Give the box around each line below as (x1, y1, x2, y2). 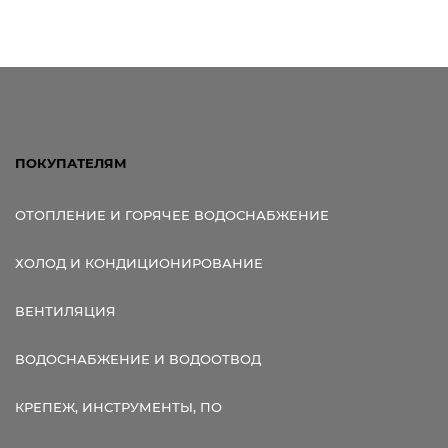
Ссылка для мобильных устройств (48, 73, 224, 86)
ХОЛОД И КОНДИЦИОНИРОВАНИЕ (15, 254, 263, 271)
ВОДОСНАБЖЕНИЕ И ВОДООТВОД (15, 350, 261, 367)
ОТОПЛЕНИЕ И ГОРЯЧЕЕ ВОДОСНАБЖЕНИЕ (15, 206, 329, 223)
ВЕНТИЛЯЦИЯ (15, 302, 116, 319)
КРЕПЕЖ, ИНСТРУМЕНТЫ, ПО (15, 398, 222, 415)
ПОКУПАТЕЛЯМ (15, 154, 127, 171)
